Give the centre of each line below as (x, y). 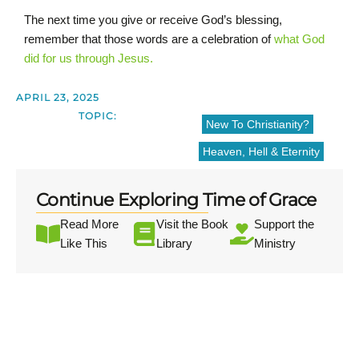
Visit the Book (192, 224)
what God (299, 39)
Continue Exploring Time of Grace (176, 200)
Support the (284, 224)
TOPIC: (98, 115)
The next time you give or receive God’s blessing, (153, 20)
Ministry (274, 243)
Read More (89, 224)
